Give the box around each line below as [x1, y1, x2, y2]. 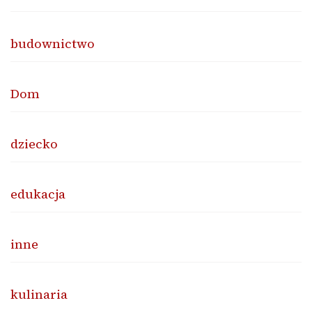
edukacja [10, 185, 65, 203]
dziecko [10, 135, 58, 153]
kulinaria [10, 286, 68, 304]
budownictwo [10, 35, 95, 53]
